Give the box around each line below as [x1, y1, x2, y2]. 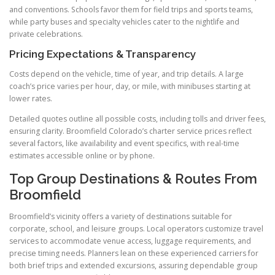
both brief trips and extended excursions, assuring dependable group [9, 260, 258, 271]
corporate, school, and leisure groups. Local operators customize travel [9, 223, 263, 234]
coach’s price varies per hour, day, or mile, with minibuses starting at [9, 81, 250, 92]
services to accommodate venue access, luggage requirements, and [9, 235, 251, 246]
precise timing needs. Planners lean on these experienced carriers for [9, 247, 258, 258]
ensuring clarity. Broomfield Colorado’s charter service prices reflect [9, 126, 252, 137]
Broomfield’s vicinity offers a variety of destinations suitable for [9, 211, 232, 222]
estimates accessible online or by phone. [9, 150, 155, 161]
